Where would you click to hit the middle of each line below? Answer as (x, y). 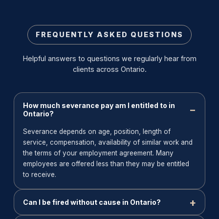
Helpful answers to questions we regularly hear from (109, 58)
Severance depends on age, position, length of (97, 131)
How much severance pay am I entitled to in (99, 105)
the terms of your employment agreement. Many (98, 153)
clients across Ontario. (109, 69)
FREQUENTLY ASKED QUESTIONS (109, 34)
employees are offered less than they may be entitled (106, 164)
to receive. (40, 175)
